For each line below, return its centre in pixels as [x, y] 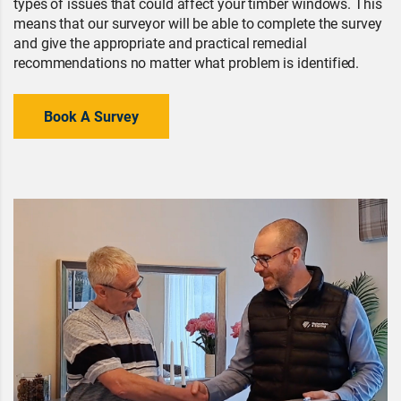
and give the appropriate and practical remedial [160, 43]
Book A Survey [91, 116]
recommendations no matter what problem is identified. [187, 62]
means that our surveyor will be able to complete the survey [198, 23]
